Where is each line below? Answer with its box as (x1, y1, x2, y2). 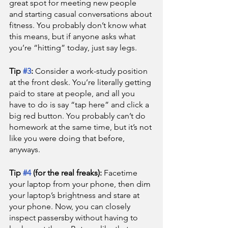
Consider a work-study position (35, 66, 150, 76)
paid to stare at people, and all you (9, 89, 137, 98)
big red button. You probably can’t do (9, 111, 148, 121)
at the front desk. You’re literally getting (9, 77, 153, 87)
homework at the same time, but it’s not (9, 122, 154, 132)
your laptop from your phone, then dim (9, 179, 153, 189)
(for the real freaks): (31, 168, 104, 178)
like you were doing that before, (9, 133, 127, 143)
